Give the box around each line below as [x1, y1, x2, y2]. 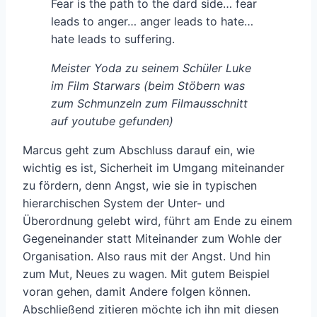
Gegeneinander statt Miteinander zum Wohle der [23, 231, 282, 246]
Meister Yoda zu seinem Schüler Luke [51, 61, 251, 76]
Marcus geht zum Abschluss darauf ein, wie [23, 143, 255, 158]
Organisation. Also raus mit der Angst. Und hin [23, 249, 270, 264]
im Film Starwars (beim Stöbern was [51, 79, 245, 93]
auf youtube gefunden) [51, 114, 173, 129]
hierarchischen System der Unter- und [23, 196, 225, 211]
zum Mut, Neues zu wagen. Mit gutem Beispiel [23, 267, 270, 282]
